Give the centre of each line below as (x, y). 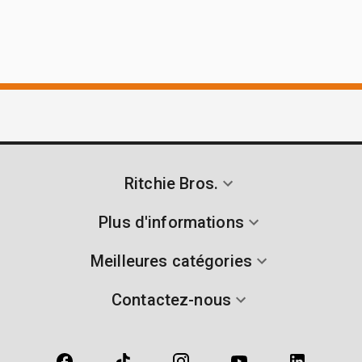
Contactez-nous (171, 299)
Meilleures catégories (171, 261)
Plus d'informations (171, 222)
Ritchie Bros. (171, 183)
